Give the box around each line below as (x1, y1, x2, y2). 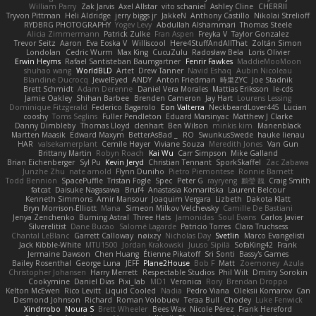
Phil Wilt (218, 267, 248, 277)
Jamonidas (175, 212, 214, 222)
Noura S (65, 303, 95, 314)
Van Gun (267, 138, 298, 149)
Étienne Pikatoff (143, 248, 200, 259)
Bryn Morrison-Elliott (23, 202, 97, 213)
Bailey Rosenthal (12, 257, 72, 268)
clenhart (133, 120, 164, 130)
